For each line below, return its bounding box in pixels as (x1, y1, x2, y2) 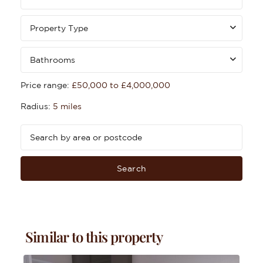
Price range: (21, 80, 69, 90)
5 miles (53, 102, 82, 111)
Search (116, 164, 147, 173)
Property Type (30, 23, 88, 33)
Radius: (21, 102, 53, 111)
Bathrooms (30, 55, 75, 65)
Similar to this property (25, 227, 163, 246)
